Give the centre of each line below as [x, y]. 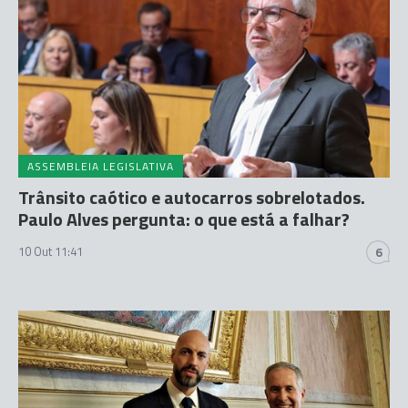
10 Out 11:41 [51, 252]
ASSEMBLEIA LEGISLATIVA [101, 167]
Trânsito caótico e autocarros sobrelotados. [192, 198]
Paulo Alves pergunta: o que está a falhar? [184, 219]
